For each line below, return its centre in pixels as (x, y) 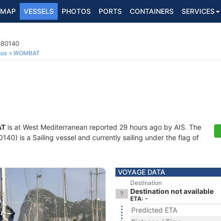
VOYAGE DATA (142, 172)
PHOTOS (76, 11)
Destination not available (172, 191)
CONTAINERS (152, 11)
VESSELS (39, 11)
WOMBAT (27, 53)
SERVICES (198, 11)
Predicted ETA (154, 210)
